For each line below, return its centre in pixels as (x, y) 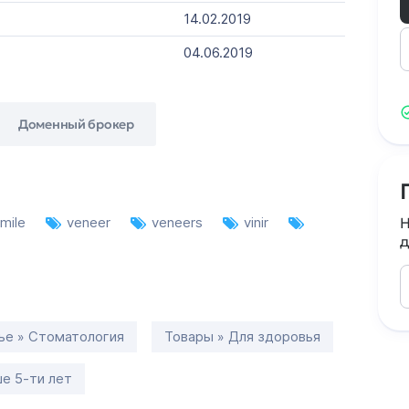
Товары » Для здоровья (242, 336)
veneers (179, 222)
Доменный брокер (76, 124)
